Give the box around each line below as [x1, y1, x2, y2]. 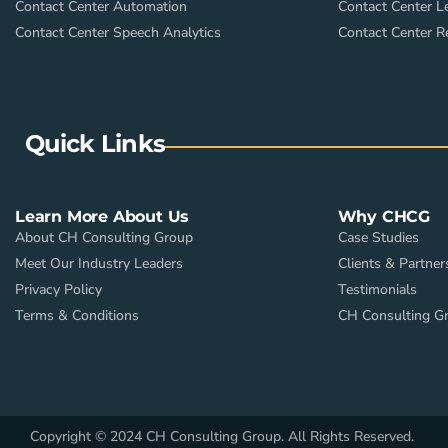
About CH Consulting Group [15, 228, 193, 248]
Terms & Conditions [15, 306, 139, 326]
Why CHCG [337, 207, 430, 227]
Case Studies [337, 228, 419, 248]
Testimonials [337, 280, 417, 300]
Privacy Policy [15, 280, 102, 300]
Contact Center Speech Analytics [15, 23, 221, 43]
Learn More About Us [15, 207, 190, 227]
